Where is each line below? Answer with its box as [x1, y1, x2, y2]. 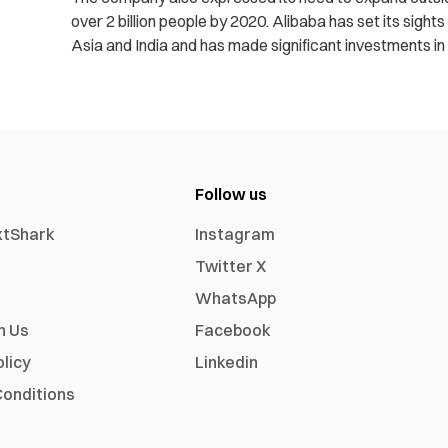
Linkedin [195, 352, 259, 372]
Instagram [195, 224, 276, 244]
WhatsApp [195, 288, 277, 308]
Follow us [195, 184, 268, 204]
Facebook [195, 320, 272, 340]
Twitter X [195, 256, 267, 276]
